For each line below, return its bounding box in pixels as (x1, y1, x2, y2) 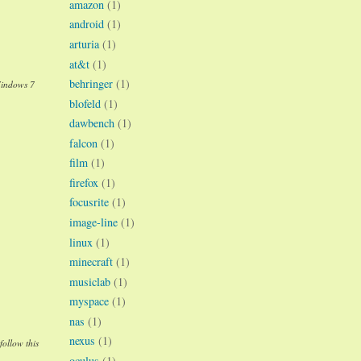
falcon (69, 135, 98, 151)
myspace (69, 293, 109, 309)
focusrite (69, 194, 109, 210)
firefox (69, 174, 98, 190)
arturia (69, 35, 99, 52)
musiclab (69, 273, 110, 289)
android (69, 16, 104, 32)
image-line (69, 214, 118, 230)
